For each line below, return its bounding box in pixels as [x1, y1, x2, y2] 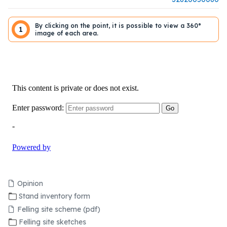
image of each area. [35, 29, 98, 37]
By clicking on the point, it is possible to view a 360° [35, 22, 201, 29]
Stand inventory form [19, 192, 90, 201]
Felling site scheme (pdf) [17, 205, 100, 214]
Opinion [17, 179, 43, 188]
